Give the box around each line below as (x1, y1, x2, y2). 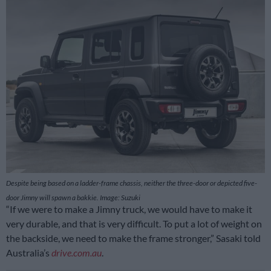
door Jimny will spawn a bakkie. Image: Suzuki (6, 192, 140, 202)
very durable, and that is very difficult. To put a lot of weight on (6, 217, 262, 229)
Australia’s (6, 246, 51, 258)
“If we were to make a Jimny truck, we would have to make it (6, 203, 252, 215)
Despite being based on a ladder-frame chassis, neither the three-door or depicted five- (6, 178, 257, 188)
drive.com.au (51, 246, 102, 258)
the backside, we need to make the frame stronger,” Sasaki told (6, 232, 261, 244)
